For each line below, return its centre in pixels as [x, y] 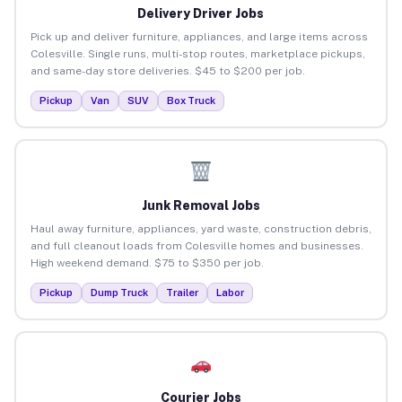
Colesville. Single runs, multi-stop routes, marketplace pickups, [197, 53]
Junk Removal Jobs [201, 205]
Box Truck [191, 100]
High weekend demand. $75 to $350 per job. [147, 262]
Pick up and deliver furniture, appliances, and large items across [199, 36]
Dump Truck [119, 292]
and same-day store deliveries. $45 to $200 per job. [167, 70]
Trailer [182, 292]
